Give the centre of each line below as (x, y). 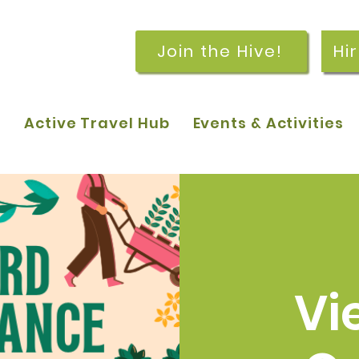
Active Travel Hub (97, 123)
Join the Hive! (220, 51)
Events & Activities (268, 123)
